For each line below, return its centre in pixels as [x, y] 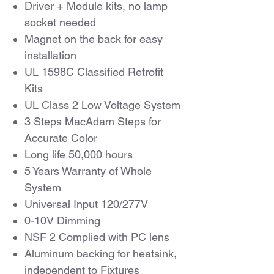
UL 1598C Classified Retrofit [94, 72]
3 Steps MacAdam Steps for [93, 121]
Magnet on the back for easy [94, 39]
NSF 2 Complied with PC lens [97, 237]
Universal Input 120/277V [86, 204]
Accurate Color [61, 138]
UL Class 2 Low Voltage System [102, 105]
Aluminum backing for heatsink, [101, 254]
